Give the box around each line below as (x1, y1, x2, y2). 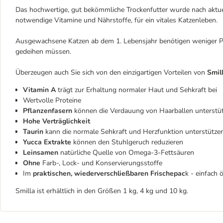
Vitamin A (23, 85, 56, 95)
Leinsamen (23, 148, 60, 157)
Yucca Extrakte (23, 137, 71, 147)
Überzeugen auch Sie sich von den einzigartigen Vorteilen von (15, 68, 207, 77)
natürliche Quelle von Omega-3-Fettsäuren (60, 148, 194, 157)
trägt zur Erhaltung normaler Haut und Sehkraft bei (56, 85, 217, 95)
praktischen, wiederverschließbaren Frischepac (33, 169, 185, 178)
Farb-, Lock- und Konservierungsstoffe (42, 158, 162, 168)
